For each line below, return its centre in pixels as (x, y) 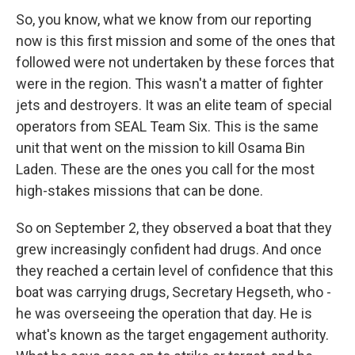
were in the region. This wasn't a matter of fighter (170, 84)
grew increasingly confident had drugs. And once (169, 249)
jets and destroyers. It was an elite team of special (174, 105)
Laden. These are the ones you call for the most (165, 169)
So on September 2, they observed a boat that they (174, 228)
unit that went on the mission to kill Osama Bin (160, 148)
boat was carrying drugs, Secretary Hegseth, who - (174, 292)
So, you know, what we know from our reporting (164, 19)
